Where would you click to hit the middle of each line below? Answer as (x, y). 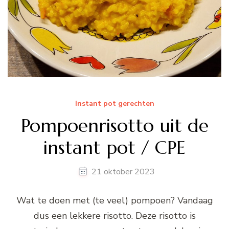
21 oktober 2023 (123, 171)
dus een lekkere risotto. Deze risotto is (114, 215)
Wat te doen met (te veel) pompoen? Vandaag (114, 200)
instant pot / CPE (114, 147)
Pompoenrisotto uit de (114, 125)
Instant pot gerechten (114, 103)
